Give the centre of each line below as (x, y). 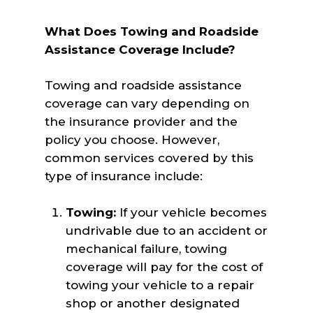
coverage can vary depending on (147, 103)
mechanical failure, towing (147, 248)
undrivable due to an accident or (167, 230)
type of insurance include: (124, 176)
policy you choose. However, (132, 140)
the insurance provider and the (141, 122)
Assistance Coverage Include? (140, 49)
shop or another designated (153, 303)
